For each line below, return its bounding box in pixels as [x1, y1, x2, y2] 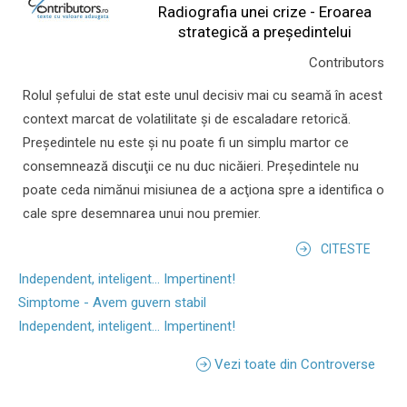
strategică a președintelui [178, 23, 352, 42]
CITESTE [321, 242, 371, 257]
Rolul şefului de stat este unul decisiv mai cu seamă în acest [23, 87, 382, 104]
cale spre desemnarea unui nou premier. [23, 205, 261, 223]
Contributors [308, 55, 384, 72]
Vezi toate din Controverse [214, 356, 375, 373]
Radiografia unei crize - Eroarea [158, 3, 372, 22]
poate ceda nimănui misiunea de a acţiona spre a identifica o [23, 182, 384, 199]
